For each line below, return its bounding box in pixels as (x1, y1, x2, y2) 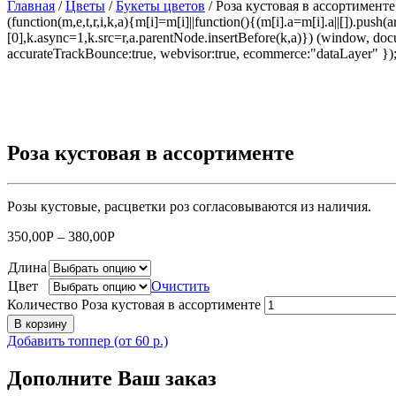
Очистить (151, 278, 209, 293)
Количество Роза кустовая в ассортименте (7, 296, 261, 312)
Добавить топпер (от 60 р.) (7, 332, 168, 348)
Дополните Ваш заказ (7, 366, 217, 390)
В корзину (14, 316, 67, 331)
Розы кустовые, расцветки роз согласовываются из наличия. (7, 198, 371, 214)
